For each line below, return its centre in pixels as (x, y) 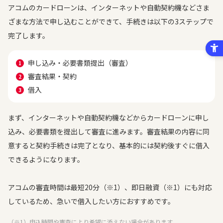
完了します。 (29, 35)
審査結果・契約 (52, 76)
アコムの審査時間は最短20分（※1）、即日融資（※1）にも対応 (110, 187)
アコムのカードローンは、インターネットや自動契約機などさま (109, 7)
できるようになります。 (46, 159)
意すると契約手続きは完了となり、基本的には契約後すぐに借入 (109, 145)
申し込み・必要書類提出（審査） (80, 63)
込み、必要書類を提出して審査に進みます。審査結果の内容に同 (109, 131)
